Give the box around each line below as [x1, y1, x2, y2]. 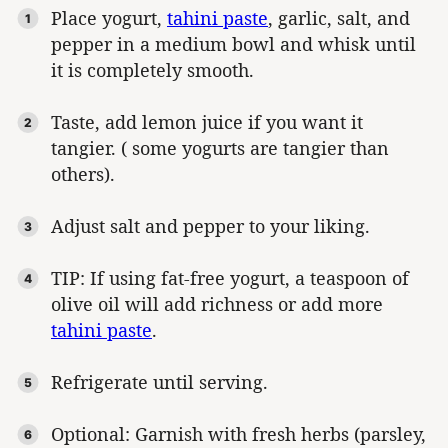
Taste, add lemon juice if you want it [51, 110, 363, 135]
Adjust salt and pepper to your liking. [51, 214, 375, 239]
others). [51, 162, 115, 187]
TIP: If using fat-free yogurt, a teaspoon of [51, 266, 409, 291]
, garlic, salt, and [268, 6, 410, 31]
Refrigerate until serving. [51, 370, 268, 395]
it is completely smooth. [51, 58, 259, 83]
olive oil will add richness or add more [51, 292, 383, 317]
